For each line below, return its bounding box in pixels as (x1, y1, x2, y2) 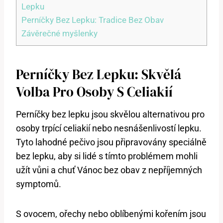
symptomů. (16, 178, 61, 189)
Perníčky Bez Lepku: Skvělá (16, 65, 181, 84)
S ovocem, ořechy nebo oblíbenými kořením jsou (16, 208, 206, 219)
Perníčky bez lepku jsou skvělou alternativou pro (16, 109, 205, 119)
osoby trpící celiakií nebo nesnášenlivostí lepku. (16, 122, 202, 133)
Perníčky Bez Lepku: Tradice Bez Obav (21, 14, 164, 25)
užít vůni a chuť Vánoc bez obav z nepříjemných (16, 164, 202, 175)
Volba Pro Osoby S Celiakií (16, 83, 173, 102)
